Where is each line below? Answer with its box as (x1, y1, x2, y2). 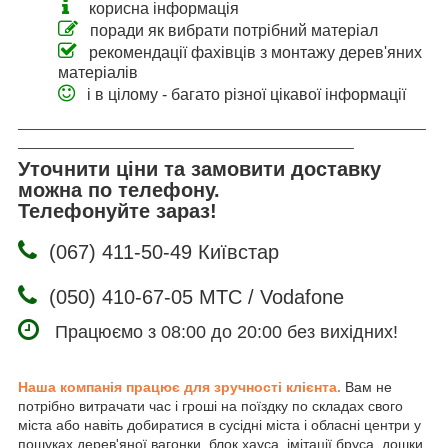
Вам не (345, 379, 392, 396)
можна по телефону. (18, 179, 220, 202)
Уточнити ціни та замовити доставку (18, 158, 381, 181)
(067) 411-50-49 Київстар (49, 241, 279, 264)
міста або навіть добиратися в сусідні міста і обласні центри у (18, 417, 421, 434)
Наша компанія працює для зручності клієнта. (18, 379, 345, 396)
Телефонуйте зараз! (18, 200, 217, 223)
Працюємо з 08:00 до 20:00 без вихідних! (55, 322, 398, 343)
